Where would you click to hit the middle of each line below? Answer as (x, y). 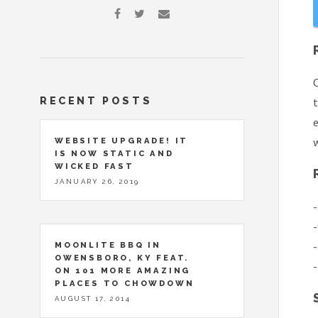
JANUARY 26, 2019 (97, 181)
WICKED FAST (94, 166)
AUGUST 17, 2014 (93, 298)
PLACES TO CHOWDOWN (125, 283)
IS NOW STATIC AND (114, 153)
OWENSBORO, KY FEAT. (122, 257)
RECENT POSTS (96, 101)
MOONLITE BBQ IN (108, 245)
